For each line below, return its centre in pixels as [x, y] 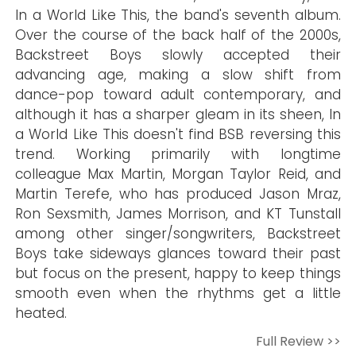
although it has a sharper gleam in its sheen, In [178, 114]
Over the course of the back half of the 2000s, [178, 35]
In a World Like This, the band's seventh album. [178, 15]
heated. [41, 313]
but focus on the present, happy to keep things [178, 273]
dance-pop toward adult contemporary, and [178, 95]
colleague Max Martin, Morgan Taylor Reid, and [178, 174]
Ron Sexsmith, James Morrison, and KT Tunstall [178, 214]
